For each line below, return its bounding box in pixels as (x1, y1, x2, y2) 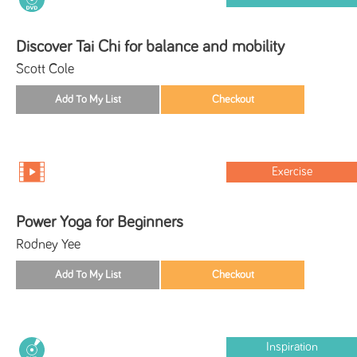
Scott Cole (16, 61, 74, 76)
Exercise (271, 165, 312, 178)
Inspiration (265, 340, 318, 353)
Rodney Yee (16, 237, 80, 252)
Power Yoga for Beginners (16, 213, 183, 230)
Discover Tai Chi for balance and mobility (16, 37, 284, 55)
